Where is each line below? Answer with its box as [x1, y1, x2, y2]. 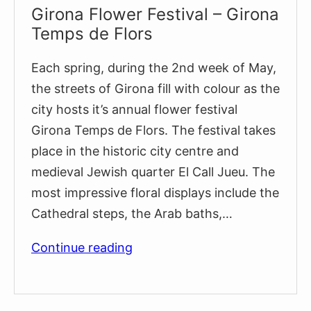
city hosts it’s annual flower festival [31, 101, 237, 117]
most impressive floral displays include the [31, 185, 279, 200]
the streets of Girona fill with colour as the [31, 81, 280, 96]
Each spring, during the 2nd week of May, [31, 60, 276, 75]
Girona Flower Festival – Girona [31, 3, 279, 24]
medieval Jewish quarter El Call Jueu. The [31, 164, 275, 179]
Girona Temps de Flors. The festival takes [31, 122, 276, 137]
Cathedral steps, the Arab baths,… [31, 205, 233, 221]
